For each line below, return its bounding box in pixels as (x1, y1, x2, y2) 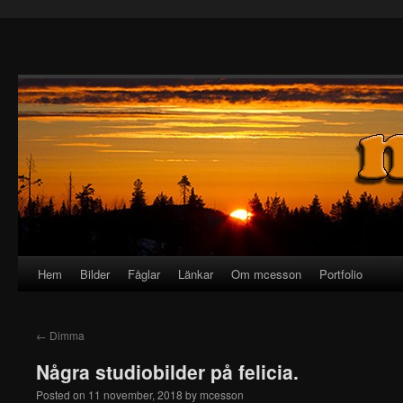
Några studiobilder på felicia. (36, 358, 299, 385)
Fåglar (128, 265, 160, 282)
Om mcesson (231, 265, 301, 282)
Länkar (178, 265, 213, 282)
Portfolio (319, 265, 363, 282)
